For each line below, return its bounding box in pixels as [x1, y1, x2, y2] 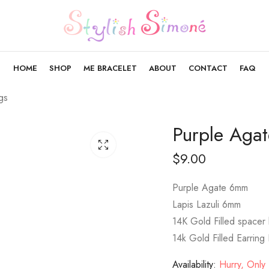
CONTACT [189, 62, 228, 74]
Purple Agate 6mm [172, 180, 248, 195]
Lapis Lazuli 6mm [172, 197, 241, 211]
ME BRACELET [83, 62, 137, 74]
